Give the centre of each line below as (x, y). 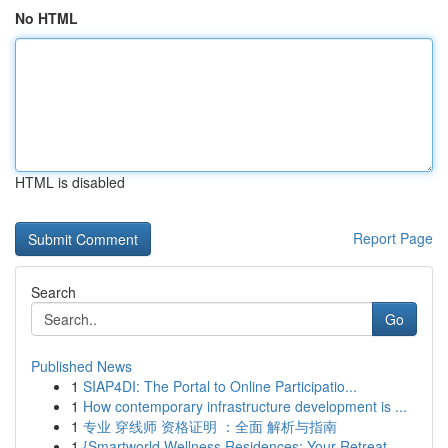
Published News (81, 366)
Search (53, 292)
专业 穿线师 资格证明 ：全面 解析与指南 (210, 426)
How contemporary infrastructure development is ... (245, 406)
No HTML (46, 18)
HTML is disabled (70, 182)
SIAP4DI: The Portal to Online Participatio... (220, 386)
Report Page (393, 238)
